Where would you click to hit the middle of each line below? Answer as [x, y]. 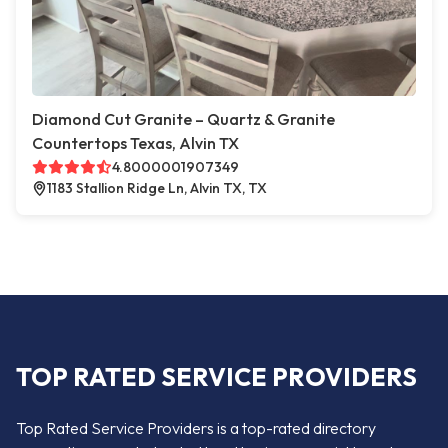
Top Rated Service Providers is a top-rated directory [196, 428]
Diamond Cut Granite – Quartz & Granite [183, 119]
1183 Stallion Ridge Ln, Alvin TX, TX [157, 188]
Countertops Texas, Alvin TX [135, 143]
